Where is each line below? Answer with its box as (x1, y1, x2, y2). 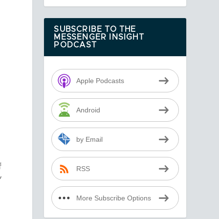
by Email (76, 135, 103, 143)
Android (76, 106, 100, 114)
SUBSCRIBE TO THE (54, 25, 136, 34)
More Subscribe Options (76, 194, 151, 202)
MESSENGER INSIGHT (54, 33, 144, 42)
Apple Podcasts (76, 77, 124, 85)
